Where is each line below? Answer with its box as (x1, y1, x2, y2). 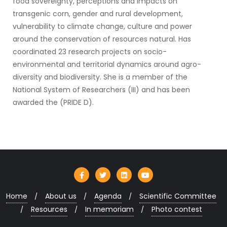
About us (45, 191, 77, 201)
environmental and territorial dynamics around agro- (13, 59, 201, 69)
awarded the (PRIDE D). (13, 97, 94, 107)
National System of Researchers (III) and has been (13, 84, 190, 95)
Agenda (94, 191, 122, 201)
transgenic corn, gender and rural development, (13, 8, 183, 19)
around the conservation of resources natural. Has (13, 33, 191, 44)
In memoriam (85, 204, 134, 214)
